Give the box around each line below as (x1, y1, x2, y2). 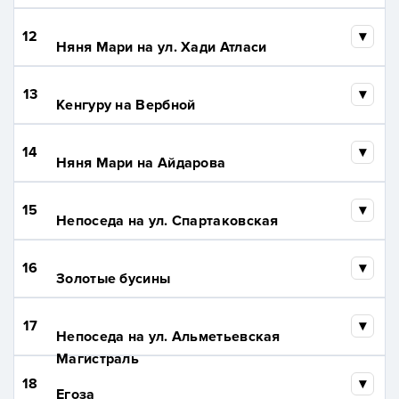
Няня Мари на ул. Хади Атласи (56, 38, 267, 57)
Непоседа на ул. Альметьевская (56, 328, 281, 346)
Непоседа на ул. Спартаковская (56, 212, 279, 231)
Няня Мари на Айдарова (56, 154, 226, 173)
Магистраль (56, 350, 140, 369)
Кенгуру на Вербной (56, 96, 196, 115)
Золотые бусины (56, 270, 171, 289)
